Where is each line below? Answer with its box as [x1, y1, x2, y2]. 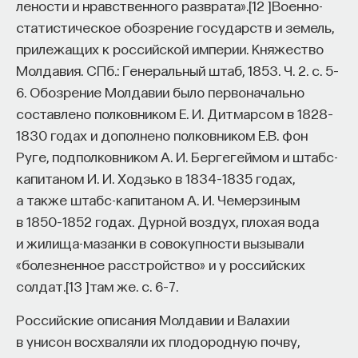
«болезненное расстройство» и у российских [16, 255, 305, 272]
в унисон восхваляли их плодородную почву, [16, 332, 300, 349]
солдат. [16, 276, 66, 294]
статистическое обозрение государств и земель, [16, 18, 334, 35]
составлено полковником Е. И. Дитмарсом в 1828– [16, 104, 333, 121]
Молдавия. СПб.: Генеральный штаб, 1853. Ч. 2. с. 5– [16, 61, 339, 78]
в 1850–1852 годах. [16, 212, 134, 229]
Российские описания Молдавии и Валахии [16, 310, 289, 328]
